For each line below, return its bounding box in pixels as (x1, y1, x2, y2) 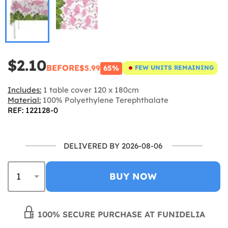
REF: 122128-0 (8, 105, 58, 115)
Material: (8, 95, 41, 105)
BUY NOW (109, 170, 157, 182)
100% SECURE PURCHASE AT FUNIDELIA (35, 209, 205, 219)
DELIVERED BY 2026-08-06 (64, 140, 162, 151)
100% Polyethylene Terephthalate (41, 95, 168, 105)
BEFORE (46, 62, 79, 73)
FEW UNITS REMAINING (135, 64, 214, 71)
